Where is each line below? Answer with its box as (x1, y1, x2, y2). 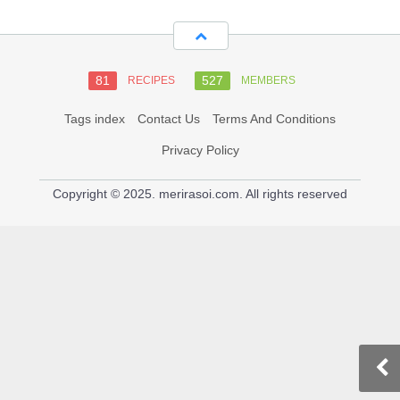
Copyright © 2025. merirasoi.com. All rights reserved (53, 187, 347, 201)
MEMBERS (241, 74, 296, 87)
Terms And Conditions (212, 112, 336, 126)
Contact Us (137, 112, 200, 126)
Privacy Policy (161, 143, 239, 157)
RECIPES (128, 74, 175, 87)
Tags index (64, 112, 125, 126)
